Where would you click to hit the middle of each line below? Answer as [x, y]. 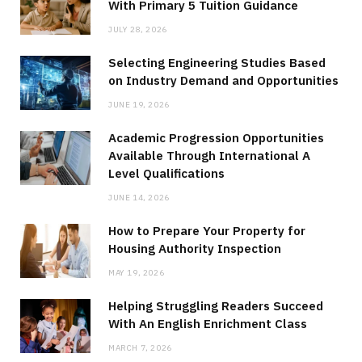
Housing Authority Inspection [195, 248]
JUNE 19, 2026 [139, 104]
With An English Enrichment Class [208, 323]
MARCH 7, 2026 [140, 347]
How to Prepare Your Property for [207, 230]
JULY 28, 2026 [138, 29]
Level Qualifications [166, 173]
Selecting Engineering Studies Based [217, 62]
